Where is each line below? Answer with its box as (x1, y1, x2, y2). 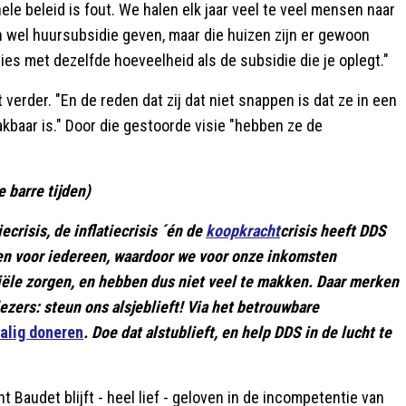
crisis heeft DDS (280, 221, 386, 240)
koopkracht (206, 221, 280, 240)
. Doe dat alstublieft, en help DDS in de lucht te (83, 323, 391, 342)
